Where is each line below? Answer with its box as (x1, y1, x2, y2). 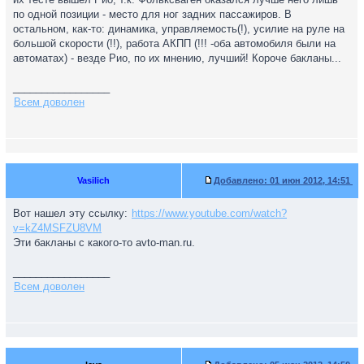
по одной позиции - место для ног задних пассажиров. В (13, 8, 292, 20)
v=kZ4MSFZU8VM (13, 222, 102, 234)
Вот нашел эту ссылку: (13, 207, 131, 219)
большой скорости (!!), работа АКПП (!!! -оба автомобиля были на (13, 37, 336, 50)
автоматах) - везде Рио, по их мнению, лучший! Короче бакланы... (13, 52, 341, 64)
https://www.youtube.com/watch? (132, 207, 287, 219)
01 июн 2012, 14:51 (267, 175, 353, 185)
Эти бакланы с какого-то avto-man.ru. (13, 236, 195, 249)
